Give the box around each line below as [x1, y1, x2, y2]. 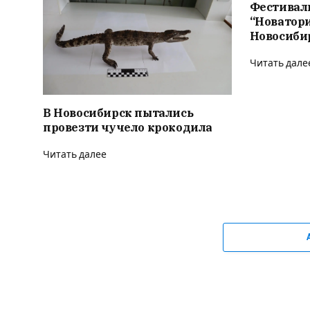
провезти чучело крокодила [43, 120, 212, 134]
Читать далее [43, 149, 107, 160]
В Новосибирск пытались [43, 106, 194, 120]
